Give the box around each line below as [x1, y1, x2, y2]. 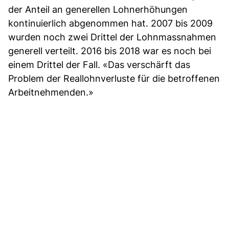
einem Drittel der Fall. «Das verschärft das [8, 59, 190, 71]
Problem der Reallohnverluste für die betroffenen [8, 73, 220, 84]
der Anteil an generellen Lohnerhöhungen [8, 4, 188, 15]
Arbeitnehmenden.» [8, 87, 94, 98]
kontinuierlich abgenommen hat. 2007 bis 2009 [8, 18, 213, 29]
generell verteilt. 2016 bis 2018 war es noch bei [8, 45, 211, 57]
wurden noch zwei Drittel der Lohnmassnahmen [8, 32, 216, 43]
